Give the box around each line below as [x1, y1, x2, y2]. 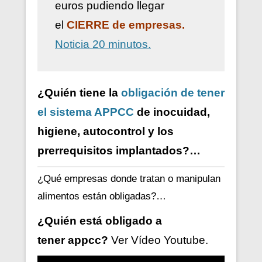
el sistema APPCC [37, 106, 134, 119]
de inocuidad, [134, 106, 210, 119]
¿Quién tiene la [37, 87, 121, 99]
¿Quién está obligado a [37, 215, 162, 227]
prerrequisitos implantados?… [37, 144, 201, 157]
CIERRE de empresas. [67, 19, 185, 32]
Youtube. [161, 234, 208, 247]
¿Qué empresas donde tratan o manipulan [37, 173, 220, 185]
